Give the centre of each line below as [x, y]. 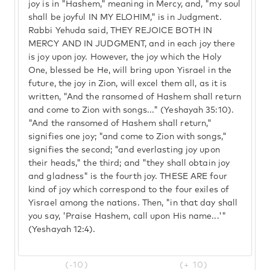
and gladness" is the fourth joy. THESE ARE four [128, 177]
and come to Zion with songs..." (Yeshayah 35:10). [131, 110]
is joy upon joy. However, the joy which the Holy [125, 57]
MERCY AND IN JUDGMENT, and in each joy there [132, 44]
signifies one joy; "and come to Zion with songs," [127, 137]
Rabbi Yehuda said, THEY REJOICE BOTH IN [120, 31]
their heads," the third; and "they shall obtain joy [129, 163]
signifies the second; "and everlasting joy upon [124, 150]
